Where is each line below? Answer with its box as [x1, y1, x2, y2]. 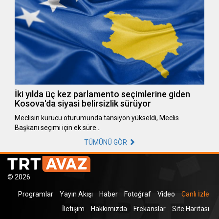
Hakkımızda [91, 204, 127, 213]
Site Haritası [172, 204, 209, 213]
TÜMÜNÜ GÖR [84, 138, 129, 146]
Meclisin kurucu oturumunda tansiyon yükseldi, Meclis [15, 113, 179, 122]
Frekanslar [133, 204, 166, 213]
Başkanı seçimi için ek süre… [15, 123, 101, 131]
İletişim [62, 204, 85, 213]
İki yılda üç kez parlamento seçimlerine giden [15, 88, 190, 99]
